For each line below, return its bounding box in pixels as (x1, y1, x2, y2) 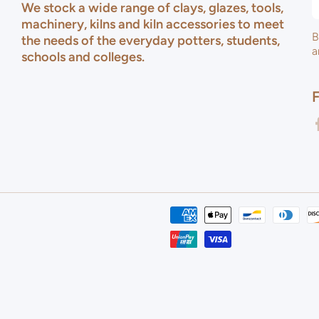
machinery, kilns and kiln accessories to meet (21, 16, 284, 33)
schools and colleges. (21, 49, 145, 66)
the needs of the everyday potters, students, (21, 33, 280, 49)
